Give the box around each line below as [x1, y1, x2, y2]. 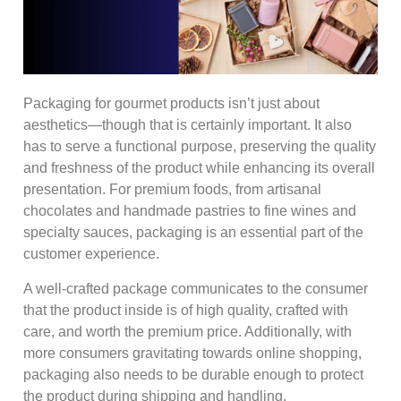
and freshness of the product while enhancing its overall [23, 160, 375, 176]
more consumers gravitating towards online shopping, [23, 345, 362, 361]
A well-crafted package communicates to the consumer [23, 280, 368, 296]
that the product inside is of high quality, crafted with [23, 302, 348, 318]
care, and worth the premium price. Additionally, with [23, 323, 352, 339]
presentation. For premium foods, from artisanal [23, 182, 321, 198]
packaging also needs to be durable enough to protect [23, 366, 363, 382]
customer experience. [23, 246, 159, 262]
